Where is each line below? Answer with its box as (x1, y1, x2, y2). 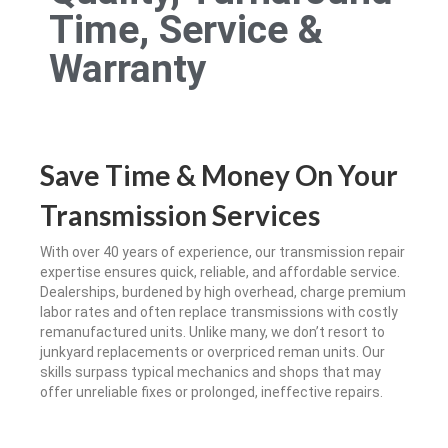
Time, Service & (49, 6, 323, 53)
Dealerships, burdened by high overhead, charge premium (40, 284, 406, 301)
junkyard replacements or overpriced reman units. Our (40, 344, 385, 361)
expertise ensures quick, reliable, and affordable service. (40, 264, 400, 281)
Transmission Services (40, 197, 320, 232)
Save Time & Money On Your (40, 157, 398, 192)
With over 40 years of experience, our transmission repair (40, 244, 405, 261)
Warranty (49, 45, 207, 92)
